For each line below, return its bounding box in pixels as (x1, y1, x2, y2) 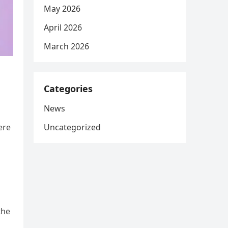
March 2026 (44, 41, 89, 52)
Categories (44, 82, 93, 95)
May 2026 (44, 3, 80, 14)
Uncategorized (44, 122, 101, 133)
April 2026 (44, 22, 82, 33)
